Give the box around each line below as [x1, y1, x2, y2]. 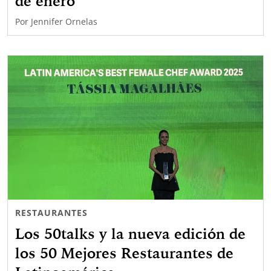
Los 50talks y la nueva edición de [15, 224, 246, 243]
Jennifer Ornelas [31, 16, 97, 28]
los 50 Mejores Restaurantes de [15, 243, 233, 262]
